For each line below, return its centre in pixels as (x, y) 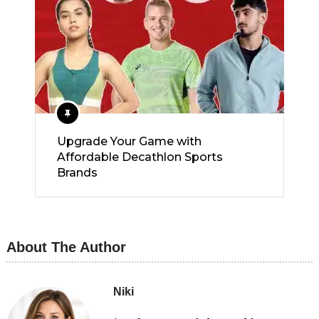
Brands (77, 173)
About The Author (66, 247)
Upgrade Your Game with (129, 141)
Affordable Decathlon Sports (140, 157)
